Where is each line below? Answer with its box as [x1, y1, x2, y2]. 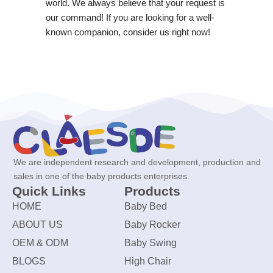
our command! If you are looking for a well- [45, 12, 214, 23]
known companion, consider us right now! [45, 26, 210, 37]
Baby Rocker [124, 219, 180, 230]
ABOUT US [12, 219, 63, 230]
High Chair [124, 256, 171, 267]
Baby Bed [124, 201, 167, 212]
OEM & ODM [12, 238, 68, 249]
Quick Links [12, 184, 86, 199]
